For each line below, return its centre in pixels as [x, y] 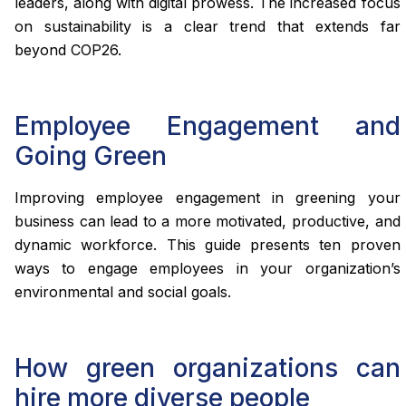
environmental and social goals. [123, 291]
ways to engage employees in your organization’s [208, 268]
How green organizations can [208, 367]
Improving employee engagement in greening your [208, 197]
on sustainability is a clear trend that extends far [208, 26]
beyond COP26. [68, 49]
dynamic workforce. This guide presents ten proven [208, 244]
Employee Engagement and [208, 126]
